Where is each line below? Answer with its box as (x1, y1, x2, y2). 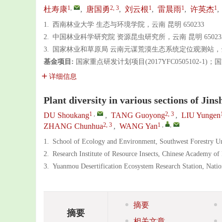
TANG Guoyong (111, 111, 165, 119)
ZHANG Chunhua (44, 122, 103, 130)
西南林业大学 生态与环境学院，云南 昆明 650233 (53, 21, 204, 28)
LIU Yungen (181, 111, 221, 119)
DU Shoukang (44, 111, 89, 119)
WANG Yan (119, 122, 158, 130)
